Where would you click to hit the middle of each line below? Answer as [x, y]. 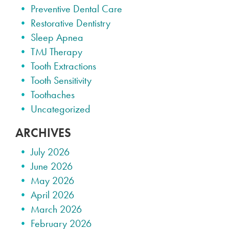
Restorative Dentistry [71, 23]
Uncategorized [61, 109]
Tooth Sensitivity [61, 81]
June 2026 [52, 166]
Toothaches [53, 95]
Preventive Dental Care [76, 9]
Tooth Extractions [63, 66]
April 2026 [52, 195]
